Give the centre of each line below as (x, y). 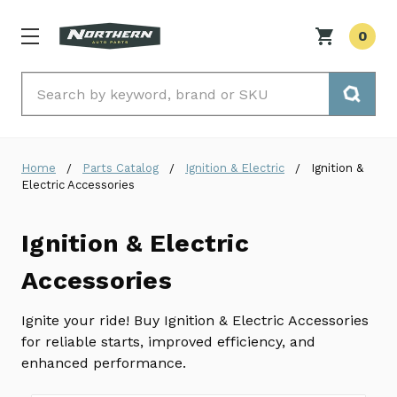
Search (46, 83)
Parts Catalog (121, 168)
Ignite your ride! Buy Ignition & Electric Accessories (195, 321)
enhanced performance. (106, 363)
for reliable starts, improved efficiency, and (168, 342)
